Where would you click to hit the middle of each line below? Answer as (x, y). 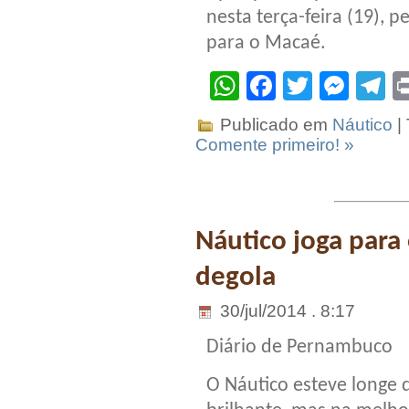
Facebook (341, 85)
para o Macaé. (266, 43)
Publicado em (274, 124)
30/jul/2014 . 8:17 (285, 311)
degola (236, 278)
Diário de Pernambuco (299, 347)
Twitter (356, 85)
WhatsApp (307, 85)
